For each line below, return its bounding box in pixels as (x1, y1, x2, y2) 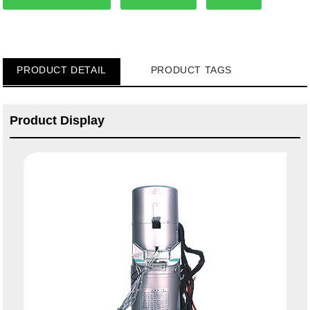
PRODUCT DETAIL (17, 64, 107, 76)
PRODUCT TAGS (150, 64, 232, 76)
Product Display (10, 113, 105, 128)
